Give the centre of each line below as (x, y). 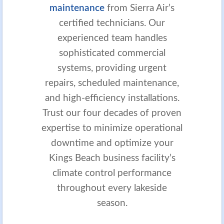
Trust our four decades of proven (112, 113)
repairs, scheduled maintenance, (112, 83)
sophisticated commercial (112, 53)
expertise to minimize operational (112, 128)
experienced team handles (112, 38)
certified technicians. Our (112, 23)
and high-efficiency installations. (112, 98)
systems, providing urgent (112, 68)
